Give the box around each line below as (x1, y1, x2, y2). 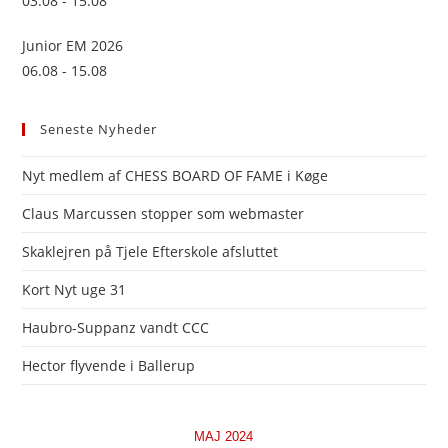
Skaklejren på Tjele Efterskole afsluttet (22, 242, 279, 262)
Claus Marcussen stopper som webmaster (22, 204, 305, 224)
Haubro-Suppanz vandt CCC (22, 318, 210, 338)
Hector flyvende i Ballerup (22, 356, 196, 376)
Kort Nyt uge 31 (22, 280, 127, 300)
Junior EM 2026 (22, 36, 124, 56)
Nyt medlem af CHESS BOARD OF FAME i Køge (22, 166, 329, 186)
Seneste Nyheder (40, 120, 158, 139)
